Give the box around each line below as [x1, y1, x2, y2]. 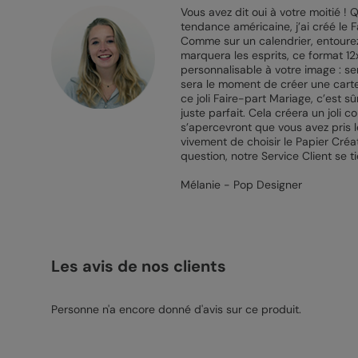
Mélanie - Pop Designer [180, 177, 302, 192]
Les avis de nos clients [50, 256, 226, 276]
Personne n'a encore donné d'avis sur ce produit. [50, 302, 301, 316]
